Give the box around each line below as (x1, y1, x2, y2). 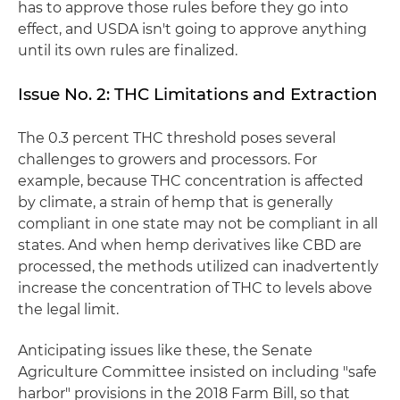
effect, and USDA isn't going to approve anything (18, 21, 367, 37)
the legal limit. (18, 301, 119, 318)
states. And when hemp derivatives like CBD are (18, 237, 362, 254)
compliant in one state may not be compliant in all (18, 215, 378, 232)
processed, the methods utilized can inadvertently (18, 258, 379, 275)
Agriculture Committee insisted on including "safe (18, 363, 377, 380)
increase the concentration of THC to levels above (18, 279, 372, 296)
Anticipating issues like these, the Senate (18, 342, 312, 359)
